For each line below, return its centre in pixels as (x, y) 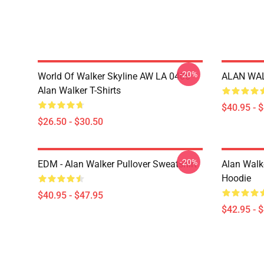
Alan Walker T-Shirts (79, 90)
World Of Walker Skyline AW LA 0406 (114, 76)
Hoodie (236, 178)
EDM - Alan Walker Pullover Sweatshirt (117, 164)
